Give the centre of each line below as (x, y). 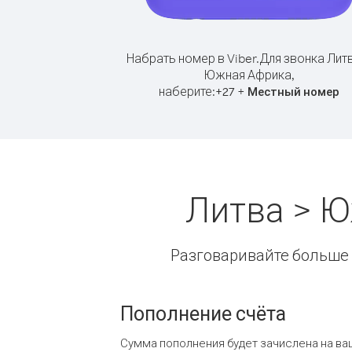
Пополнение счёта (203, 313)
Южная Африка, (249, 75)
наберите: (187, 91)
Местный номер (293, 92)
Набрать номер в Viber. (193, 58)
